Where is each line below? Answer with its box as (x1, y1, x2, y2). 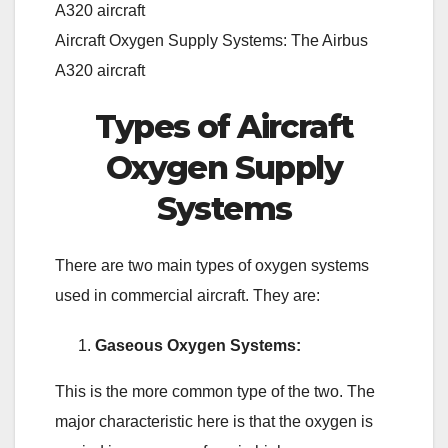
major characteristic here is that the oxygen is (55, 413, 373, 431)
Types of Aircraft (94, 106, 354, 146)
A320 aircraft (55, 61, 145, 79)
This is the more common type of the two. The (55, 383, 375, 401)
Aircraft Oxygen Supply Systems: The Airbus (55, 31, 368, 49)
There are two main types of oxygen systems (55, 257, 369, 275)
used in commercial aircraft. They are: (55, 287, 320, 305)
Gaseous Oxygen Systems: (95, 337, 301, 355)
